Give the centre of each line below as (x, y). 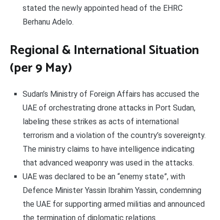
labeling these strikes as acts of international (100, 122)
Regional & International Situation (104, 50)
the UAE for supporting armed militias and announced (113, 204)
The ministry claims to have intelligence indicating (108, 149)
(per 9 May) (41, 68)
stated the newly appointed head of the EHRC (102, 8)
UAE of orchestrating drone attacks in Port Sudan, (109, 108)
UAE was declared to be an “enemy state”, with (104, 177)
